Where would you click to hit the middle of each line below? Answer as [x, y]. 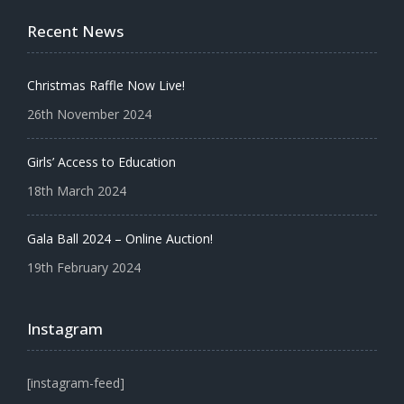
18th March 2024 [77, 190]
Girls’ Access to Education [101, 161]
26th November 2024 [89, 114]
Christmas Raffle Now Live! [106, 85]
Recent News [75, 31]
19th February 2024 [84, 267]
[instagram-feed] [76, 382]
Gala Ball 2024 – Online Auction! [120, 238]
